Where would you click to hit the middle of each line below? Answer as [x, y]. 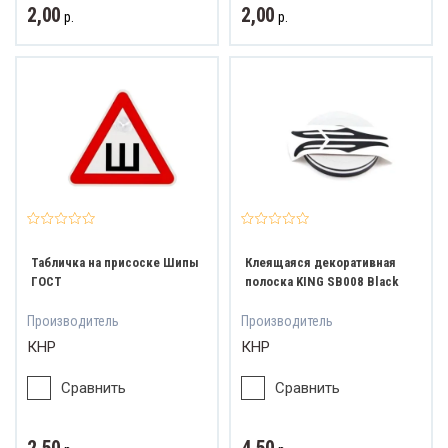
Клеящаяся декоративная [320, 263]
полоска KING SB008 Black [322, 282]
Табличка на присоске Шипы [115, 263]
